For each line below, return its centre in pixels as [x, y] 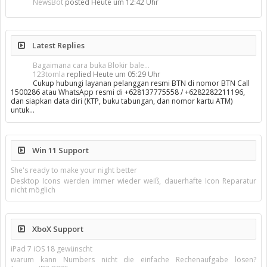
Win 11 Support [60, 150]
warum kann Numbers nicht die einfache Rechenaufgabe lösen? [133, 260]
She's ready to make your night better [74, 170]
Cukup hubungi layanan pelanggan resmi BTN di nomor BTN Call [141, 83]
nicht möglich [33, 190]
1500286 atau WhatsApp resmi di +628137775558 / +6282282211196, [128, 92]
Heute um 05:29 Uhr [127, 74]
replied [79, 74]
